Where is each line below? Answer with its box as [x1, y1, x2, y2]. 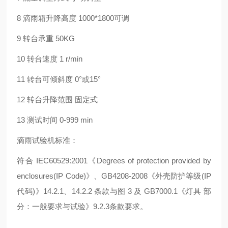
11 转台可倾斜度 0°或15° [17, 75, 101, 83]
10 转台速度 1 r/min [17, 54, 83, 63]
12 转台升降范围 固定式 [17, 95, 98, 104]
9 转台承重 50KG [17, 34, 75, 43]
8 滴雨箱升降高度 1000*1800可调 [17, 14, 130, 22]
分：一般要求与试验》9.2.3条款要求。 [17, 202, 148, 211]
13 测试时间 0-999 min [17, 116, 93, 124]
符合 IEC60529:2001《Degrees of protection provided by [17, 156, 211, 165]
